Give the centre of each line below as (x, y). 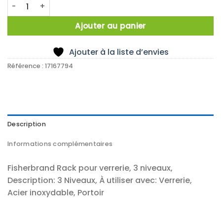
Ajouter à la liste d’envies (119, 52)
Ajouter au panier (110, 26)
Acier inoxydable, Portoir (56, 192)
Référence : (26, 66)
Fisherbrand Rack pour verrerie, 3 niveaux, (90, 168)
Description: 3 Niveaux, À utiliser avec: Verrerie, (100, 180)
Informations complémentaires (60, 144)
